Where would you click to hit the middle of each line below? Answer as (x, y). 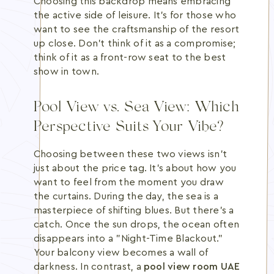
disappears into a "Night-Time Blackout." (128, 239)
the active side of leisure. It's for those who (135, 15)
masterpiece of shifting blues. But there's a (134, 210)
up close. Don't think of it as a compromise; (135, 43)
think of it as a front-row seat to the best (130, 57)
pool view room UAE (192, 267)
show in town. (67, 72)
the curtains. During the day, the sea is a (126, 196)
